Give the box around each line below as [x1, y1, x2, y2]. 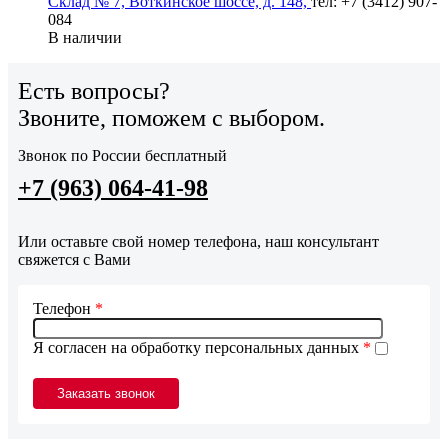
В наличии [48, 28, 122, 46]
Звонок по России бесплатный [18, 146, 227, 164]
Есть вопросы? [18, 77, 170, 104]
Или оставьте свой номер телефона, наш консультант [18, 232, 379, 250]
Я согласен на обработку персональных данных [33, 339, 363, 357]
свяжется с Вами [18, 250, 131, 268]
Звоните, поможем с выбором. [18, 104, 325, 131]
